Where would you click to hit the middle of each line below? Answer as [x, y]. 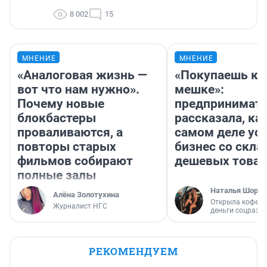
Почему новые [61, 104]
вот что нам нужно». [78, 90]
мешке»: [199, 90]
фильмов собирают [75, 161]
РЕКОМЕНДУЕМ [133, 252]
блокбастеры [57, 118]
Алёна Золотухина [86, 195]
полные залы [57, 176]
